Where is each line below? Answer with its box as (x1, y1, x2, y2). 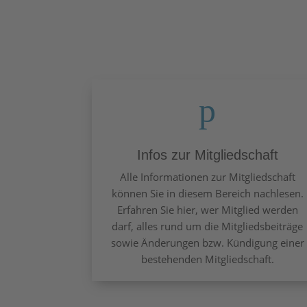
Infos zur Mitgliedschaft (136, 147, 278, 162)
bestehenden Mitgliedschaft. (140, 251, 274, 266)
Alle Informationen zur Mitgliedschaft (119, 169, 295, 184)
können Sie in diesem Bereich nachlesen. (111, 186, 304, 200)
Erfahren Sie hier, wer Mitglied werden (116, 202, 298, 217)
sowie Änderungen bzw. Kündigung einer (110, 235, 304, 249)
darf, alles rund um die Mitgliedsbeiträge (112, 219, 304, 233)
